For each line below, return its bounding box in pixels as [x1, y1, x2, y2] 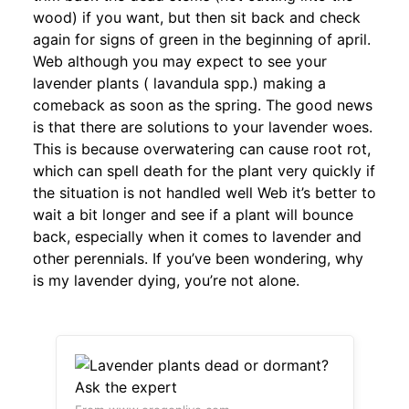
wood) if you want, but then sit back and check [33, 7, 361, 26]
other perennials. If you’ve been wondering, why [33, 248, 363, 267]
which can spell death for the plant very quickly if [33, 161, 375, 180]
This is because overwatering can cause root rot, [33, 139, 371, 158]
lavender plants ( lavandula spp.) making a [33, 73, 326, 92]
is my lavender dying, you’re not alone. [33, 270, 299, 289]
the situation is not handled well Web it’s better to [33, 183, 376, 202]
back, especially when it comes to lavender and [33, 226, 362, 246]
